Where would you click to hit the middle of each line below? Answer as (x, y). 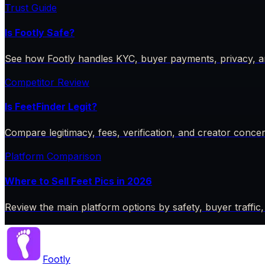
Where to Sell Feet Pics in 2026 (78, 181)
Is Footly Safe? (40, 32)
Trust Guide (31, 8)
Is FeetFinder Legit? (51, 107)
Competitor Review (47, 82)
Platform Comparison (53, 156)
